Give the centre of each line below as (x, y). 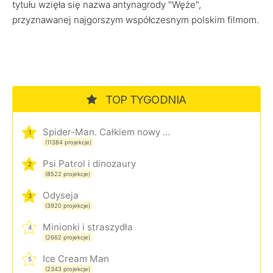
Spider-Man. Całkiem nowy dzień (166, 132)
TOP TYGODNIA (144, 99)
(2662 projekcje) (68, 237)
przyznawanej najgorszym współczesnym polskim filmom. (136, 20)
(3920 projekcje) (68, 206)
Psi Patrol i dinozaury (89, 164)
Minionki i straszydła (88, 227)
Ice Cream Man (76, 259)
